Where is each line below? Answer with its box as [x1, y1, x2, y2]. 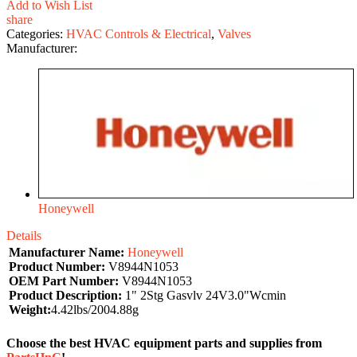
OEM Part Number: [9, 273, 119, 288]
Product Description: [9, 288, 122, 302]
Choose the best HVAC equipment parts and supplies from [6, 335, 322, 350]
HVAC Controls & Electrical [66, 26, 211, 41]
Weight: [9, 302, 51, 316]
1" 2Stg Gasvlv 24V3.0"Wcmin [122, 288, 286, 302]
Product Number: [9, 259, 105, 273]
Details [6, 228, 41, 242]
